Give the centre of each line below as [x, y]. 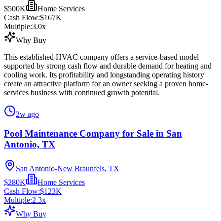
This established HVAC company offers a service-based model [101, 57]
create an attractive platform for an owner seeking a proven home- [106, 84]
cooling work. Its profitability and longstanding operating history [104, 75]
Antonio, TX [30, 145]
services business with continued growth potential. [82, 93]
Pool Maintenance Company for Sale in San [93, 134]
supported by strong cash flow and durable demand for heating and [108, 66]
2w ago [27, 114]
